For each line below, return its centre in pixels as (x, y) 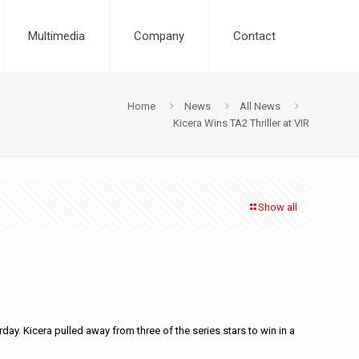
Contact (254, 36)
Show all (278, 207)
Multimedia (56, 36)
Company (159, 36)
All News (260, 106)
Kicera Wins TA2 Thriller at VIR (241, 123)
